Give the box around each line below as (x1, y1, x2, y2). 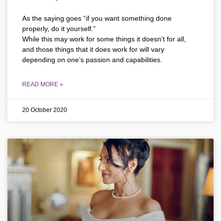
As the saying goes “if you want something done (22, 14, 172, 23)
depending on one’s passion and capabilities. (22, 56, 162, 64)
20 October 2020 (22, 107, 67, 114)
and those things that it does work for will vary (22, 45, 164, 54)
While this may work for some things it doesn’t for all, (22, 35, 186, 43)
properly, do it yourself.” (22, 25, 96, 33)
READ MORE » (22, 81, 63, 88)
